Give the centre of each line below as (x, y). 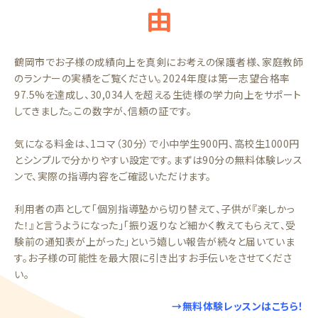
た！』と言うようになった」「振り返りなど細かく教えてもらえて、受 (155, 225)
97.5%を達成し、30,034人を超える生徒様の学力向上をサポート (158, 94)
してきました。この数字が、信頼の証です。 (103, 111)
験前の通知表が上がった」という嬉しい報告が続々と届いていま (155, 241)
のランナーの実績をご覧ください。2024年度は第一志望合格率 (152, 78)
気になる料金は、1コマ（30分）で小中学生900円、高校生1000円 (157, 143)
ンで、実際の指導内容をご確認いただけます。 (113, 176)
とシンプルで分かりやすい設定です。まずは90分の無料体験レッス (159, 160)
